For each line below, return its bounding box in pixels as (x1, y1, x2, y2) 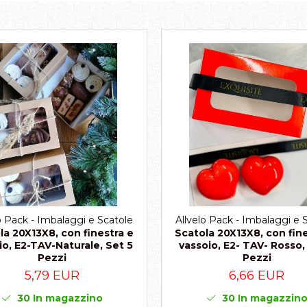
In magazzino (29, 292, 103, 305)
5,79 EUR (24, 268, 79, 284)
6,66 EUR (229, 268, 284, 284)
